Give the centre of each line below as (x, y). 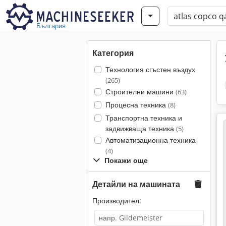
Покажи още (126, 160)
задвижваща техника (140, 128)
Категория (113, 53)
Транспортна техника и (144, 118)
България (51, 26)
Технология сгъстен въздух (150, 69)
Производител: (117, 201)
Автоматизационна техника (150, 140)
